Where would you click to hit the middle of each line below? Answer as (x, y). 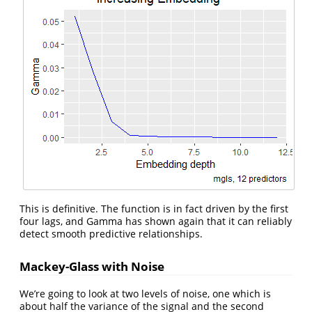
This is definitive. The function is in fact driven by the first (154, 209)
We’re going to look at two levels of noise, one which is (145, 293)
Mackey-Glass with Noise (92, 267)
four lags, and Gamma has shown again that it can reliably (156, 221)
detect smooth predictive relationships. (111, 234)
